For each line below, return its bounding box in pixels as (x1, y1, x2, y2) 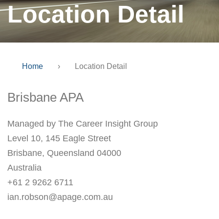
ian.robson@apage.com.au (7, 192, 113, 202)
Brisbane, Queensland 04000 (7, 148, 121, 158)
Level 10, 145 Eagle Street (7, 133, 111, 143)
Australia (7, 163, 42, 173)
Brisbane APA (7, 90, 84, 105)
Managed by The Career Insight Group (7, 119, 158, 129)
